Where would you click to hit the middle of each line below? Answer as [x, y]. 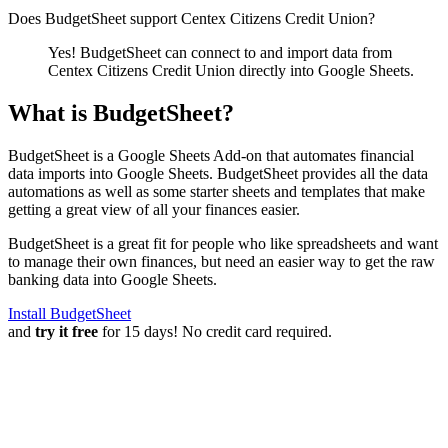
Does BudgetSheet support [94, 18]
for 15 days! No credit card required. [215, 331]
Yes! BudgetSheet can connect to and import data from [220, 52]
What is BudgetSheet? [121, 112]
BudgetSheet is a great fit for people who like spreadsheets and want [223, 243]
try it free [66, 331]
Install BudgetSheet [69, 313]
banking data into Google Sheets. [112, 279]
